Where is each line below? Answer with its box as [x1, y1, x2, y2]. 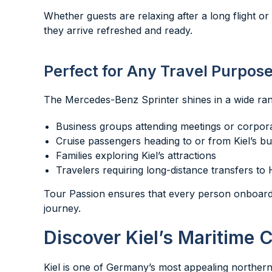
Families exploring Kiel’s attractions [56, 149, 216, 161]
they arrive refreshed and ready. [44, 24, 192, 36]
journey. [44, 202, 81, 214]
